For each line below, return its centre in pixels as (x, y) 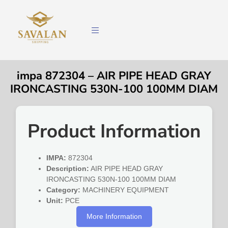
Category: (64, 190)
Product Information (114, 132)
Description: (68, 169)
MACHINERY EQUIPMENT (125, 190)
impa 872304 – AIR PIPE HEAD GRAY (114, 76)
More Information (114, 217)
